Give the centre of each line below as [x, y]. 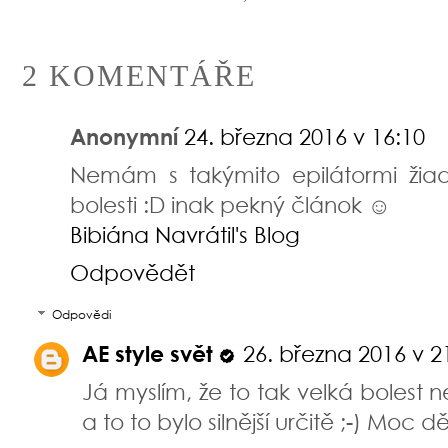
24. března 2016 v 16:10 [304, 136]
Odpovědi [82, 315]
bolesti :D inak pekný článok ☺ [230, 204]
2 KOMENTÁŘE [139, 75]
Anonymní [124, 136]
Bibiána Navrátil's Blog [185, 234]
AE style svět [147, 354]
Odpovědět [132, 272]
